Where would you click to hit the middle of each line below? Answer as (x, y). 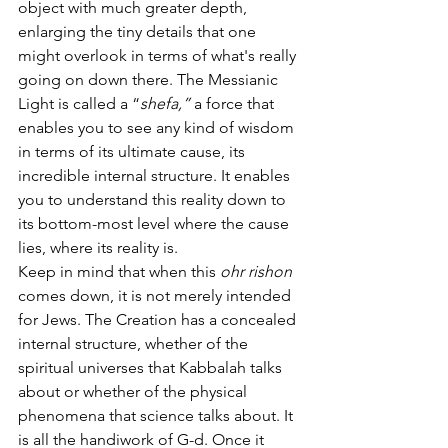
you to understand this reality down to (154, 199)
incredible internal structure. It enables (156, 175)
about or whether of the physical (134, 391)
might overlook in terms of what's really (159, 55)
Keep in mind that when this (119, 271)
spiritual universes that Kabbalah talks (152, 367)
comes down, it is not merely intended (156, 295)
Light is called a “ (79, 103)
